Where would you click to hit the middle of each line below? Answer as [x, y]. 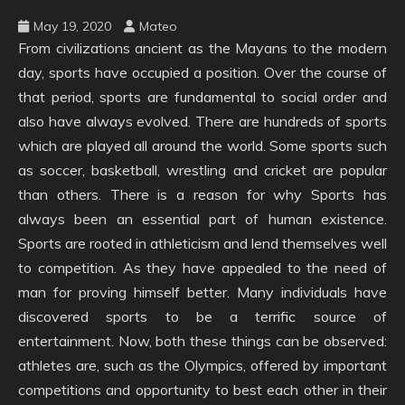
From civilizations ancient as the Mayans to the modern [202, 47]
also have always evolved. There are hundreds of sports [202, 121]
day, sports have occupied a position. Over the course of [202, 72]
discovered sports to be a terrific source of [202, 316]
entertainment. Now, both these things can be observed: [202, 340]
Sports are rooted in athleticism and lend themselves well [202, 243]
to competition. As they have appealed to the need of [202, 267]
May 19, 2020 [72, 26]
